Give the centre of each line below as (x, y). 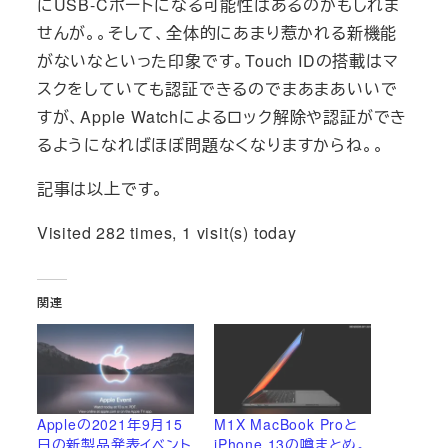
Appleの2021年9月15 (109, 424)
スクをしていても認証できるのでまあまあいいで (217, 89)
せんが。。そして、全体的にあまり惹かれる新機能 (217, 33)
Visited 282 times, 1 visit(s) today (166, 233)
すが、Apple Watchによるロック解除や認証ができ (222, 117)
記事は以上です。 (100, 189)
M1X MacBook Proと (286, 424)
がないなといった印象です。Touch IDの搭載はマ (217, 61)
